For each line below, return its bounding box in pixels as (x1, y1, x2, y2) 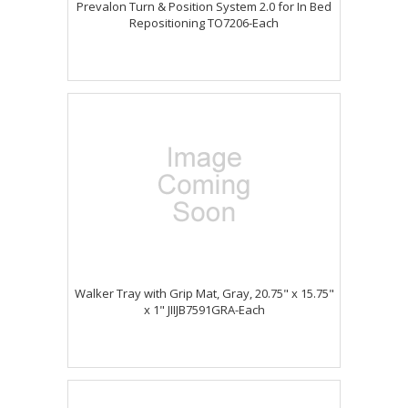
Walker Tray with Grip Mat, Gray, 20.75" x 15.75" (74, 285, 334, 301)
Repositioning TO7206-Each (129, 15, 279, 31)
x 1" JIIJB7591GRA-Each (143, 301, 265, 318)
